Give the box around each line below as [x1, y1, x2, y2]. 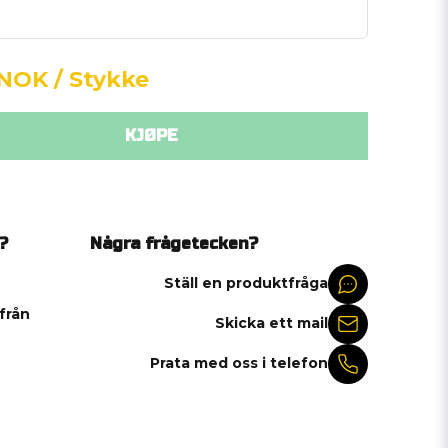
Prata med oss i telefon [150, 354, 328, 373]
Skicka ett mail [215, 314, 328, 333]
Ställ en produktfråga [164, 274, 328, 293]
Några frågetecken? [89, 233, 258, 253]
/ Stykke [53, 65, 149, 93]
